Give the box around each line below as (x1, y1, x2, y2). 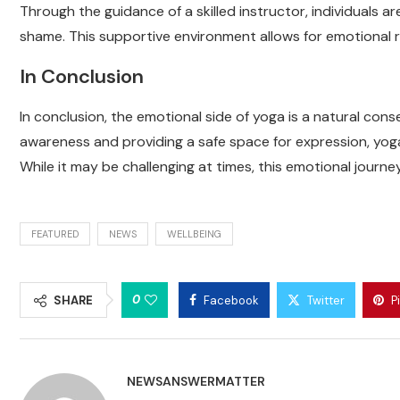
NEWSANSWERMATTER (127, 373, 265, 389)
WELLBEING (167, 228, 221, 240)
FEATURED (31, 228, 79, 240)
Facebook (204, 293, 259, 308)
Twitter (307, 293, 345, 308)
